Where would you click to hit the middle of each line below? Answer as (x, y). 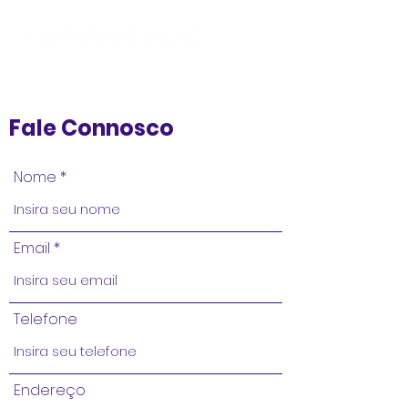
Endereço (50, 390)
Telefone (46, 319)
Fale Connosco (92, 128)
